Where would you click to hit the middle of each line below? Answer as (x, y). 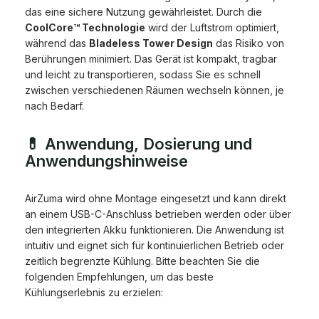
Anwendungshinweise (106, 161)
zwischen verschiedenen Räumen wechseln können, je (155, 90)
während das (57, 43)
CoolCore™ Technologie (85, 28)
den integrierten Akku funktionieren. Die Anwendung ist (155, 230)
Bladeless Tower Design (151, 43)
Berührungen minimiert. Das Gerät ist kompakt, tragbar (151, 59)
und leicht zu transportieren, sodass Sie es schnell (143, 75)
